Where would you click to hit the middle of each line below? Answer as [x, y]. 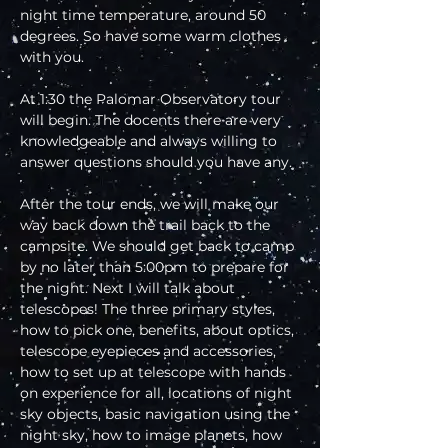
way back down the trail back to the [147, 225]
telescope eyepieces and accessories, [150, 351]
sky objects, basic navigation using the [157, 414]
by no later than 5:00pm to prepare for [156, 267]
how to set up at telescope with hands [155, 372]
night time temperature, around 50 [145, 15]
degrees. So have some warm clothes [152, 36]
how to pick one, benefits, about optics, [159, 330]
